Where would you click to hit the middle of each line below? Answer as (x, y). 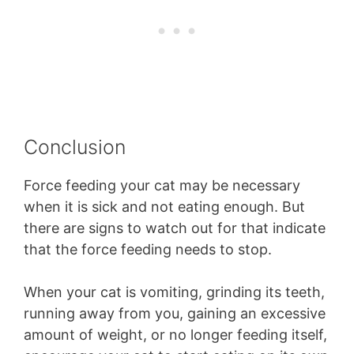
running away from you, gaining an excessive (175, 313)
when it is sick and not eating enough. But (164, 206)
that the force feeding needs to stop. (150, 249)
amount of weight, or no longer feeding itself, (175, 334)
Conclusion (75, 147)
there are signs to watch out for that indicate (175, 228)
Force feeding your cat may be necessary (162, 185)
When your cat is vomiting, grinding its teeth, (174, 292)
